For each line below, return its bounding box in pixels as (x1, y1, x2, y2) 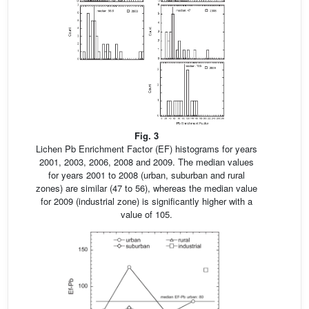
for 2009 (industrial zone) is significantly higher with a (40, 194, 252, 208)
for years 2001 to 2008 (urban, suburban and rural (48, 168, 245, 181)
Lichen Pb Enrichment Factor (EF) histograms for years (35, 141, 257, 155)
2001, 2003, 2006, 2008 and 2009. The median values (39, 154, 254, 168)
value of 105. (120, 207, 172, 221)
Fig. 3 (134, 128, 159, 142)
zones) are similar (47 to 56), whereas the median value (35, 181, 257, 195)
